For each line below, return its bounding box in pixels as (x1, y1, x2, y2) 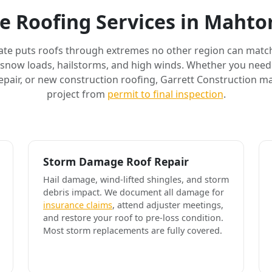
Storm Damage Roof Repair (43, 154, 189, 169)
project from (46, 87, 107, 101)
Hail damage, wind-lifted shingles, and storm (43, 173, 229, 185)
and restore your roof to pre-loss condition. (43, 211, 223, 223)
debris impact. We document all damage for (43, 186, 224, 198)
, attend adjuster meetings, (112, 199, 223, 211)
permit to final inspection (107, 87, 223, 101)
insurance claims (43, 199, 112, 211)
